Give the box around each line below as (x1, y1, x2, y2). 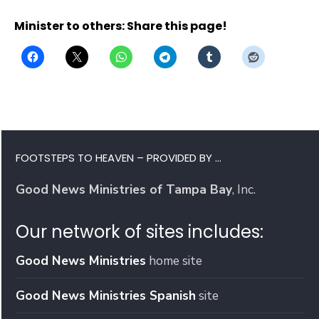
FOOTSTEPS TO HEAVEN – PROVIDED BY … (16, 150, 221, 165)
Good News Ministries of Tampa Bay (16, 180, 232, 198)
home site (146, 251, 202, 269)
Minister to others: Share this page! (14, 18, 227, 35)
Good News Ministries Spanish (16, 286, 196, 304)
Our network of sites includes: (16, 219, 263, 244)
